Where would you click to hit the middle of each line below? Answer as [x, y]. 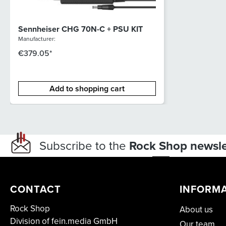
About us [196, 210]
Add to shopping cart [87, 89]
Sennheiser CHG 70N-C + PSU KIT [80, 29]
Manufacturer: [37, 39]
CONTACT [36, 189]
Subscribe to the [84, 146]
